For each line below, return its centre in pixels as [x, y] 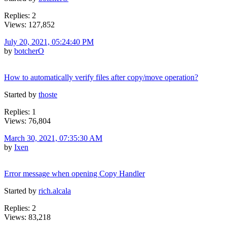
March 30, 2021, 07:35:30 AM [53, 138]
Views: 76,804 [27, 121]
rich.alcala [55, 191]
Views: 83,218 [27, 217]
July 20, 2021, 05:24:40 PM [49, 42]
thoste [48, 94]
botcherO [29, 51]
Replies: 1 [20, 111]
